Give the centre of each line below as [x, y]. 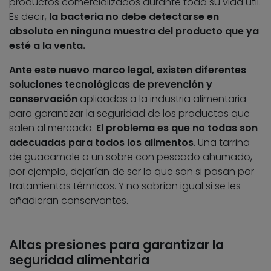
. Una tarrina [222, 143]
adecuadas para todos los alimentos [101, 143]
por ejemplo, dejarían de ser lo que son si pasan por [132, 172]
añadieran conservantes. [69, 201]
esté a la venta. [47, 46]
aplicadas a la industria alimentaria [163, 99]
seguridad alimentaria [79, 260]
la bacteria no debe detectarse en [134, 17]
